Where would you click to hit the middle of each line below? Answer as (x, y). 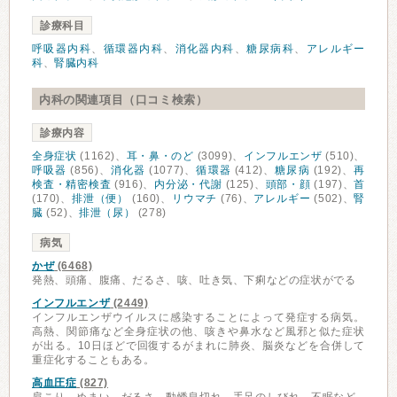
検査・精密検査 (72, 184)
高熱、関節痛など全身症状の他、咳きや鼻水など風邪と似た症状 (198, 331)
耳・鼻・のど (160, 156)
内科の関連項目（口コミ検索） (124, 100)
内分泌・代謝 (188, 184)
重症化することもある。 (93, 360)
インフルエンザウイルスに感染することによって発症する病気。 (198, 317)
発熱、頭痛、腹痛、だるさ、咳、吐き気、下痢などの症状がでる (194, 280)
